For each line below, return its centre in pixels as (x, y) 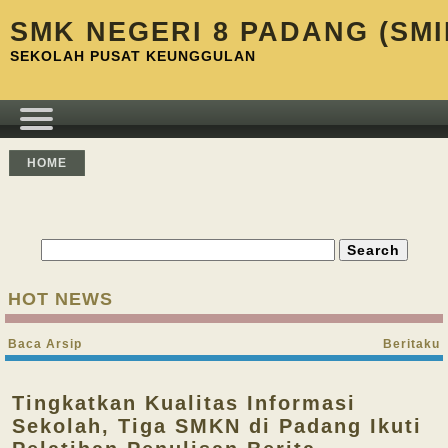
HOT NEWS (60, 299)
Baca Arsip (45, 344)
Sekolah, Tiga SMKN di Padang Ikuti (217, 426)
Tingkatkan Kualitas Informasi (184, 403)
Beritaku (411, 344)
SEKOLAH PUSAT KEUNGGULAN (133, 56)
